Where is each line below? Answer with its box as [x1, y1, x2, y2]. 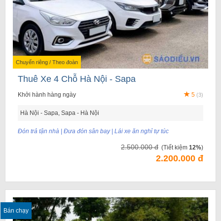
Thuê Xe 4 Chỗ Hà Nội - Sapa [18, 74, 136, 84]
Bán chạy [3, 207, 29, 214]
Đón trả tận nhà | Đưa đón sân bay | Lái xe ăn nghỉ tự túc [18, 128, 169, 135]
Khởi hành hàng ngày [18, 91, 76, 99]
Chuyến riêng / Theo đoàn [16, 59, 78, 66]
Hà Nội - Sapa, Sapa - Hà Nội [20, 110, 99, 117]
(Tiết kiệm [161, 144, 189, 151]
